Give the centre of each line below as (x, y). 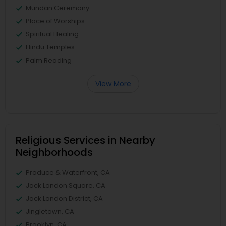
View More (113, 84)
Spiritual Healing (52, 34)
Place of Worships (55, 21)
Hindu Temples (50, 47)
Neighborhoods (54, 153)
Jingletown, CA (50, 212)
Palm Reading (49, 61)
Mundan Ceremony (58, 8)
